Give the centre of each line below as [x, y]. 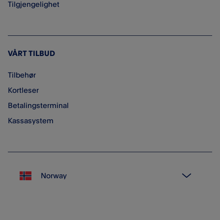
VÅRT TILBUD [31, 53]
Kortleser [23, 90]
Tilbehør [22, 75]
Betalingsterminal [38, 105]
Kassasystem [31, 121]
